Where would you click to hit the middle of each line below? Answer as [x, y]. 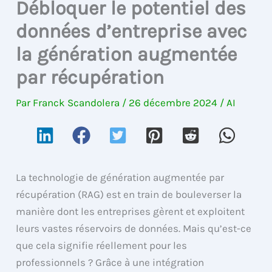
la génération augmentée [127, 54]
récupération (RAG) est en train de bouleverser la [129, 194]
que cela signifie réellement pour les [102, 245]
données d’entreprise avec [132, 31]
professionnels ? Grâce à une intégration [110, 262]
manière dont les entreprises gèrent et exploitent [131, 211]
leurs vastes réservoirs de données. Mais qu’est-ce [134, 228]
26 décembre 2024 [175, 102]
